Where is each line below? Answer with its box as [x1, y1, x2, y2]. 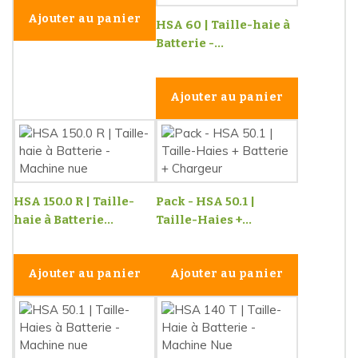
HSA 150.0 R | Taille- [14, 193, 134, 209]
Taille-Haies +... [156, 212, 252, 227]
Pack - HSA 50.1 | [156, 193, 255, 209]
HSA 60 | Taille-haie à [156, 17, 290, 32]
